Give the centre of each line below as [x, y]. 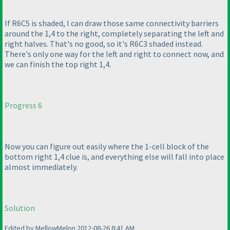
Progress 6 [23, 106]
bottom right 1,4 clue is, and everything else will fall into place [114, 157]
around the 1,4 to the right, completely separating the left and [114, 34]
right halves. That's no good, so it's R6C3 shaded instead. [104, 44]
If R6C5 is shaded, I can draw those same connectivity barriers [112, 23]
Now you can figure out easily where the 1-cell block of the [107, 147]
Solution [20, 208]
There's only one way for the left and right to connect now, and [114, 54]
